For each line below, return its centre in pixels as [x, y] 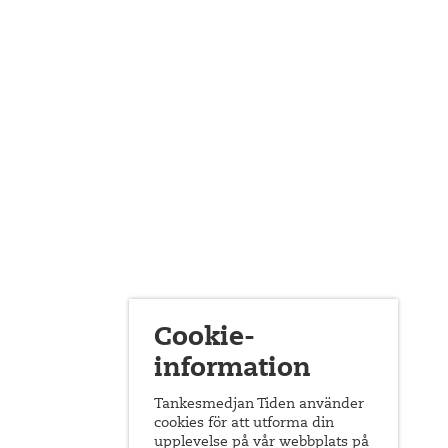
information [233, 370]
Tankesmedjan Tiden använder [259, 405]
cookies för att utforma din [244, 424]
